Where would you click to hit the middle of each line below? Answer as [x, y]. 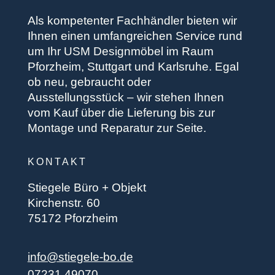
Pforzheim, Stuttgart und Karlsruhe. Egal [133, 66]
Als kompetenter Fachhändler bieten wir [132, 20]
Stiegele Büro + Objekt [87, 187]
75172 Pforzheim [72, 218]
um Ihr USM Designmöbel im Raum [120, 51]
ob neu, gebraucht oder [89, 82]
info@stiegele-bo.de [80, 257]
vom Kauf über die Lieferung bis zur [121, 112]
